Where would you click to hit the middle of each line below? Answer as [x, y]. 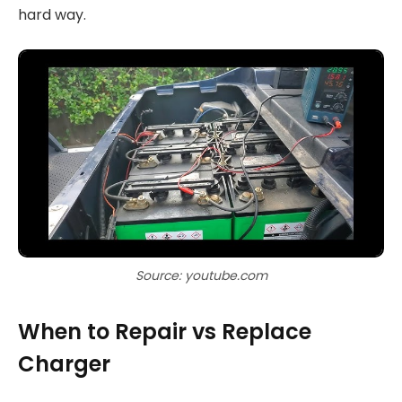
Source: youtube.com [201, 275]
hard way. [52, 14]
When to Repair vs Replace [165, 331]
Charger [64, 363]
